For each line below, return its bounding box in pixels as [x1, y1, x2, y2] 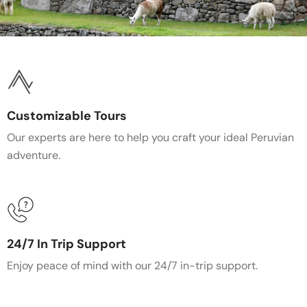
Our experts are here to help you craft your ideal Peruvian [7, 130, 294, 145]
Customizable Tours [7, 108, 127, 124]
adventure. [7, 148, 60, 162]
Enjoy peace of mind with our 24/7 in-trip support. [7, 258, 258, 273]
